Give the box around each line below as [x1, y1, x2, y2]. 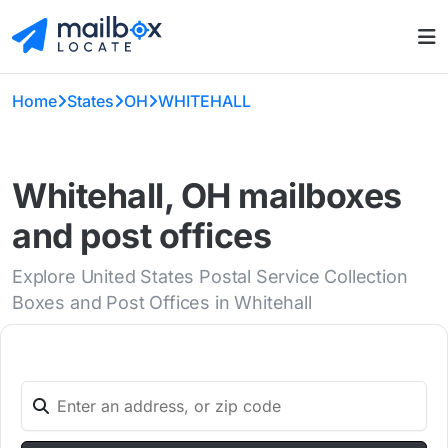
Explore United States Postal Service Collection [12, 266, 408, 288]
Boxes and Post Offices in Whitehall [12, 292, 312, 314]
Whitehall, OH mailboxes [12, 175, 402, 217]
